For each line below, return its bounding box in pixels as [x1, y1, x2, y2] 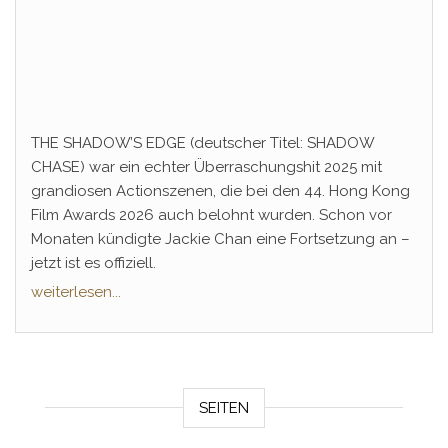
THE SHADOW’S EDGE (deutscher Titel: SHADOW [31, 134, 374, 152]
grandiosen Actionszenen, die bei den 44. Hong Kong [31, 182, 410, 200]
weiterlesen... [31, 283, 121, 301]
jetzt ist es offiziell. [31, 254, 156, 272]
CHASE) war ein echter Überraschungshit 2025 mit [31, 158, 382, 176]
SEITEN [199, 399, 249, 417]
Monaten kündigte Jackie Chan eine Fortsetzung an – [31, 230, 410, 248]
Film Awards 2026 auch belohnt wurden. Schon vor [31, 206, 392, 224]
